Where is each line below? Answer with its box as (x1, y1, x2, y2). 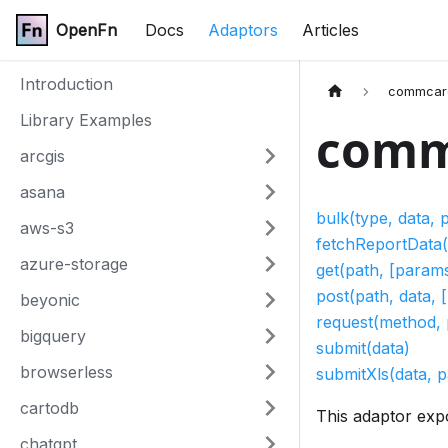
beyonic (20, 290, 80, 310)
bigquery (20, 326, 86, 346)
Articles (302, 20, 359, 40)
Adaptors (208, 20, 278, 40)
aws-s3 (20, 218, 74, 238)
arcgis (20, 146, 65, 166)
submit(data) (316, 338, 410, 359)
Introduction (20, 74, 113, 94)
